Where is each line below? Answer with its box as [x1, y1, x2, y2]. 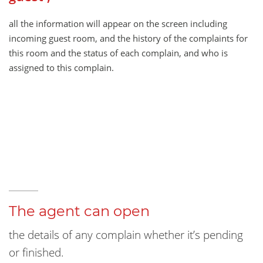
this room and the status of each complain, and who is [9, 47, 228, 59]
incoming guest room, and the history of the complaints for [9, 32, 248, 45]
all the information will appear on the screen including [9, 18, 227, 30]
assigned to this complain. [9, 62, 114, 74]
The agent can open [9, 203, 150, 220]
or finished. [9, 244, 64, 261]
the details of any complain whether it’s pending [9, 227, 243, 243]
